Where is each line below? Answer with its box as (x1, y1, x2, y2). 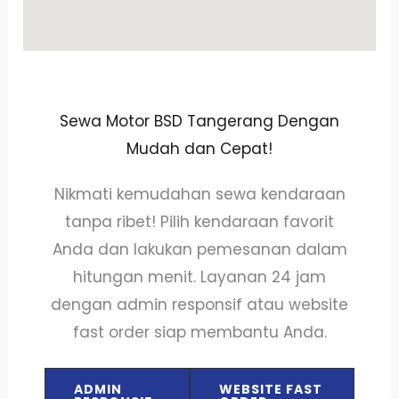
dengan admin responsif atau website (51, 294, 348, 316)
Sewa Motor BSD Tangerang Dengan (60, 110, 339, 133)
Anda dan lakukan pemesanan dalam (52, 239, 347, 261)
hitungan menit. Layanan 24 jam (73, 266, 326, 289)
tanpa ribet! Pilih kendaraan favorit (65, 211, 334, 233)
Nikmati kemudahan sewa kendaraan (53, 183, 346, 206)
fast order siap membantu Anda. (72, 322, 327, 344)
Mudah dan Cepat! (126, 138, 273, 160)
